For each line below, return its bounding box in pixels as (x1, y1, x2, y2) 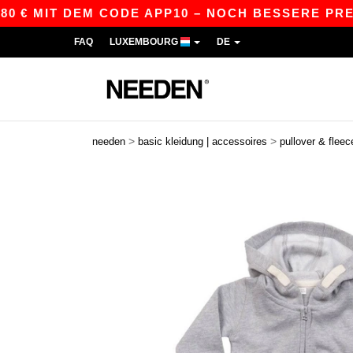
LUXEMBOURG (110, 36, 180, 47)
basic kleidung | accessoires (138, 136, 267, 147)
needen (92, 136, 125, 147)
